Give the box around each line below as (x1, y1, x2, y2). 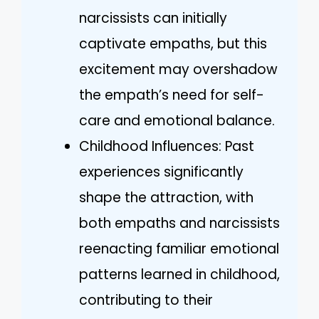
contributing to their (79, 290, 213, 310)
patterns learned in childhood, (79, 264, 280, 284)
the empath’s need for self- (79, 85, 264, 105)
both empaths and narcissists (79, 213, 280, 233)
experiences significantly (79, 162, 244, 182)
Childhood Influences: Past (79, 136, 254, 156)
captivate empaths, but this (79, 33, 267, 53)
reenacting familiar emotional (79, 239, 279, 258)
